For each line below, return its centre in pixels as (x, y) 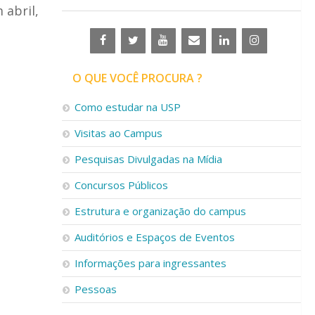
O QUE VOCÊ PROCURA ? (137, 78)
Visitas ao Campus (118, 133)
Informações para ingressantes (150, 263)
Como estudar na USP (128, 107)
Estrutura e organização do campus (160, 211)
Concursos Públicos (121, 185)
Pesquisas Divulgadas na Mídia (148, 159)
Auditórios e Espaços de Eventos (155, 237)
